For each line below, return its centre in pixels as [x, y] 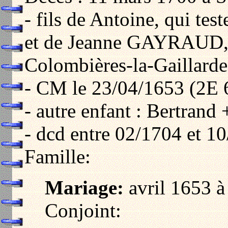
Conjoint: [83, 210]
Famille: [58, 156]
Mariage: [84, 187]
